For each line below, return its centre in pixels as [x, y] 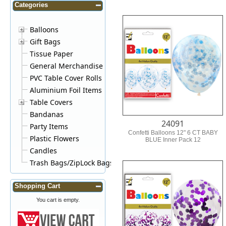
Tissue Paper [52, 53]
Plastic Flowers [55, 138]
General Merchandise [67, 66]
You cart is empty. [58, 200]
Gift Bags [45, 41]
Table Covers [51, 102]
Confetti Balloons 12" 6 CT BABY [173, 132]
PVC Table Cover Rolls [66, 78]
